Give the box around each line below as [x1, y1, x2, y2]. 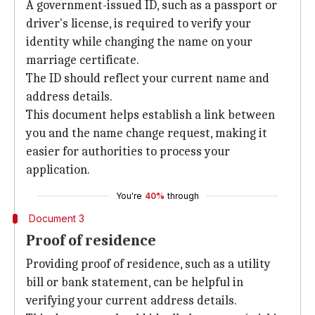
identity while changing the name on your [26, 34, 252, 49]
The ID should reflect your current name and [26, 71, 269, 86]
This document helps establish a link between [26, 108, 275, 122]
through [167, 191, 199, 201]
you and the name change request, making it [26, 126, 267, 141]
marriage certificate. [26, 53, 139, 67]
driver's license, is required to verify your [26, 16, 251, 31]
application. [26, 162, 90, 177]
